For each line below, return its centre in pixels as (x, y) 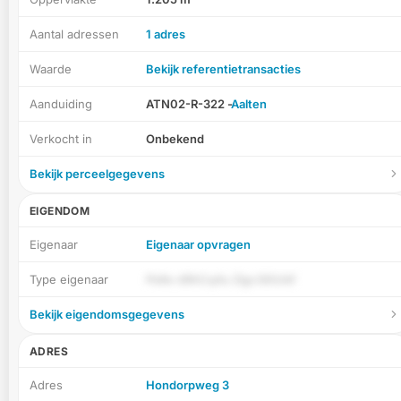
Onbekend (175, 139)
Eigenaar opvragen (198, 244)
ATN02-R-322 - (189, 104)
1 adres (166, 34)
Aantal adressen (74, 34)
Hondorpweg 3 (188, 385)
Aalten (249, 104)
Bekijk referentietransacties (223, 69)
